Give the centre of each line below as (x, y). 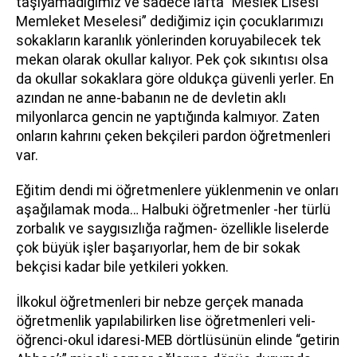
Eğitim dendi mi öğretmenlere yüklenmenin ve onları (177, 190)
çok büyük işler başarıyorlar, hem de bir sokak (158, 248)
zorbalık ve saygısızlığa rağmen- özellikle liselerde (173, 229)
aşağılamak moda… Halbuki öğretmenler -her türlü (173, 210)
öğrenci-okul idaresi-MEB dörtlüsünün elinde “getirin (178, 340)
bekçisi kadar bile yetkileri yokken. (126, 267)
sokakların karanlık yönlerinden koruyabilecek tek (169, 41)
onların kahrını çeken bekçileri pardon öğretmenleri (173, 136)
